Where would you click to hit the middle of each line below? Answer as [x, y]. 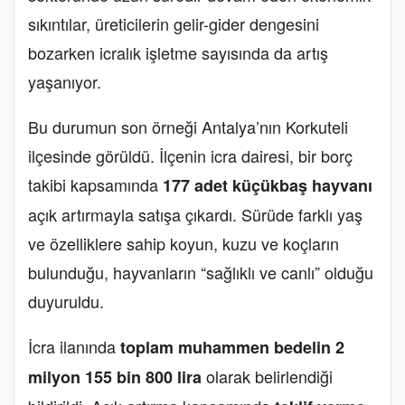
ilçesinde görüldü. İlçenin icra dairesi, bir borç [190, 155]
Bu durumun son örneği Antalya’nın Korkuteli [188, 127]
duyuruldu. [66, 301]
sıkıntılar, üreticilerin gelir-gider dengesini [174, 24]
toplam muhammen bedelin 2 [232, 347]
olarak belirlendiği [267, 376]
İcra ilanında [74, 346]
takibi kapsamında [95, 184]
